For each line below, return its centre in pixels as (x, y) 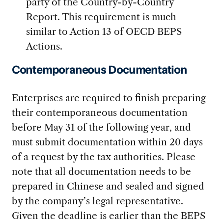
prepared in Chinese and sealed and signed (108, 186)
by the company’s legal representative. (97, 201)
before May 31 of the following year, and (101, 127)
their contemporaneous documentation (99, 113)
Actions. (44, 46)
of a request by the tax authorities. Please (103, 157)
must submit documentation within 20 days (107, 142)
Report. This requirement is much (101, 16)
